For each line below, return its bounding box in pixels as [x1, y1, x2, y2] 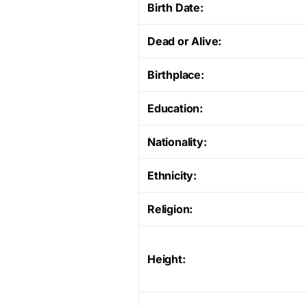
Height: [147, 251, 186, 266]
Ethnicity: [147, 168, 197, 182]
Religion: [147, 201, 193, 216]
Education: [147, 101, 203, 115]
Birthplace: [147, 67, 204, 82]
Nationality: [147, 134, 207, 149]
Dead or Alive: [147, 34, 222, 48]
